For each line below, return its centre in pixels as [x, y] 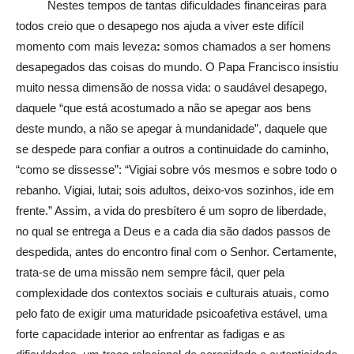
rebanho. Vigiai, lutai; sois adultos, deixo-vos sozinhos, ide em [175, 190]
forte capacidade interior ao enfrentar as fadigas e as [151, 333]
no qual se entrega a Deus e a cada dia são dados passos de [173, 231]
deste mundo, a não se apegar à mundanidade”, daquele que [171, 128]
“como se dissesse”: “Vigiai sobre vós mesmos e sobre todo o [176, 169]
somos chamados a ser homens [246, 46]
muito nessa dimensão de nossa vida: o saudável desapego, [171, 87]
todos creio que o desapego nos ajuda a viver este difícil [160, 25]
